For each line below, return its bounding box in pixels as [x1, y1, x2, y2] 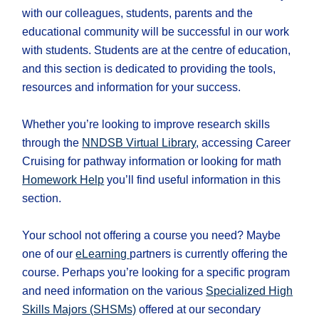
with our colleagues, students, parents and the [22, 7, 253, 20]
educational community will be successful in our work [22, 26, 290, 38]
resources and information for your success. [22, 81, 241, 94]
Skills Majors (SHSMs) [22, 303, 137, 316]
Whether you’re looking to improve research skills [22, 118, 271, 131]
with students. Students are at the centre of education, [22, 44, 291, 57]
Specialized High [206, 285, 293, 298]
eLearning [75, 248, 130, 261]
